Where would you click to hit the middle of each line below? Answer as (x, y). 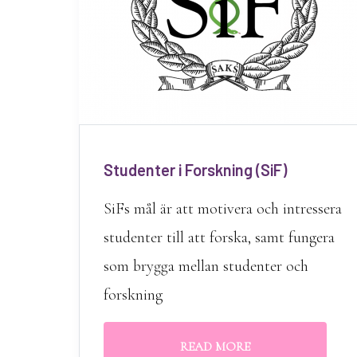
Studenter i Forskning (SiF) (195, 170)
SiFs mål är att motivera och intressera (223, 209)
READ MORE (215, 347)
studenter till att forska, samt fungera (219, 237)
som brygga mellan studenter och (206, 266)
